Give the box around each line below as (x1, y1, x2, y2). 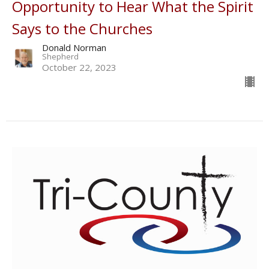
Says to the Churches (12, 18, 153, 38)
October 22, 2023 (42, 61, 116, 73)
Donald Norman (42, 41, 106, 53)
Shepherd (42, 50, 79, 62)
